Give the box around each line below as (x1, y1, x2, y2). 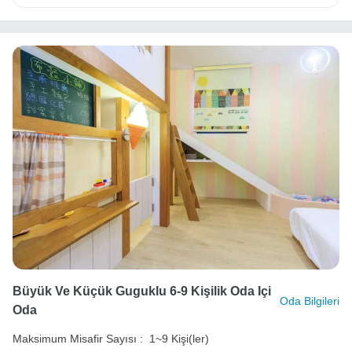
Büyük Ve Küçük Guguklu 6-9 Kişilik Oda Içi (13, 284, 271, 298)
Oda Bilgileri (280, 294, 339, 307)
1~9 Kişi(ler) (149, 332, 209, 345)
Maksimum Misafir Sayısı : (13, 332, 143, 345)
